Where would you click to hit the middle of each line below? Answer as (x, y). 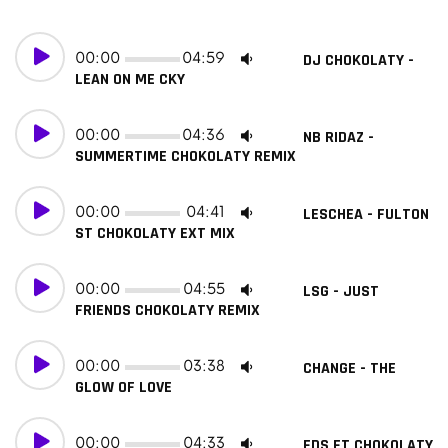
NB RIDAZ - (338, 138)
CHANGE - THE (349, 369)
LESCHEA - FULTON (366, 215)
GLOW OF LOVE (123, 388)
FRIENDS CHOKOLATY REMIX (167, 311)
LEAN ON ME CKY (130, 80)
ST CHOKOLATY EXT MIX (155, 234)
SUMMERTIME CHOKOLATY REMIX (185, 157)
